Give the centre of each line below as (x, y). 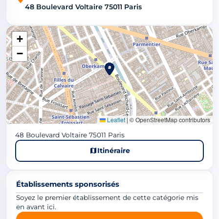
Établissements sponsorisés (68, 184)
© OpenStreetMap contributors (169, 119)
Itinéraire (113, 150)
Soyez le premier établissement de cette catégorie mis (107, 197)
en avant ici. (36, 207)
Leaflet (115, 119)
